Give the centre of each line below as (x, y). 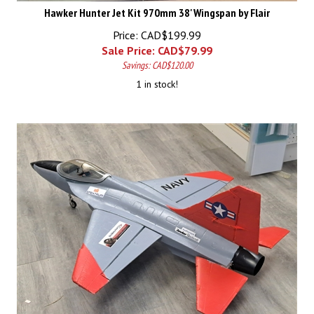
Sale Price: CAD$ (143, 44)
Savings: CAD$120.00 (157, 59)
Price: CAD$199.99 (157, 29)
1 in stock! (157, 78)
